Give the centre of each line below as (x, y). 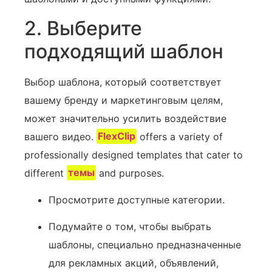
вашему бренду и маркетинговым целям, (124, 100)
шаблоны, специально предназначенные (145, 245)
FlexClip (117, 136)
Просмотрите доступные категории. (137, 199)
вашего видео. (60, 136)
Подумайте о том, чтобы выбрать (130, 227)
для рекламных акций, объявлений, (134, 263)
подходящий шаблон (124, 51)
